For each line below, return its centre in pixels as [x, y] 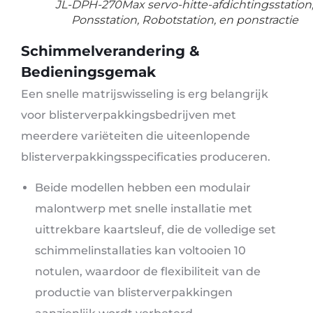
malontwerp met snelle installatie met [144, 209]
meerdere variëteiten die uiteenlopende [136, 136]
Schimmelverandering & [110, 51]
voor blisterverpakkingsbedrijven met [129, 115]
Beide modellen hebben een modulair [143, 188]
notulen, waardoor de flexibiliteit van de [148, 272]
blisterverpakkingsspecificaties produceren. [146, 157]
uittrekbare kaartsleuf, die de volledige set [155, 230]
